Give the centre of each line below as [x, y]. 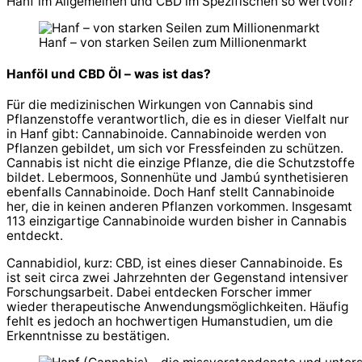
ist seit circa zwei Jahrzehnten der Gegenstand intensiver [177, 277]
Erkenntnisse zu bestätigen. [88, 335]
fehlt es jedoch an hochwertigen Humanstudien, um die [170, 321]
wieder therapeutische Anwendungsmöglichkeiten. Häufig [177, 306]
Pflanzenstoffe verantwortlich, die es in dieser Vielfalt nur [178, 120]
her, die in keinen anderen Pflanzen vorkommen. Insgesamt [179, 207]
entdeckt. [35, 236]
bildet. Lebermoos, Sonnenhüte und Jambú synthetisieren [177, 178]
